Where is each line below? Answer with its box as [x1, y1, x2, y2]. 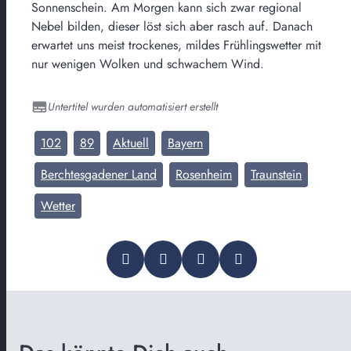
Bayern [168, 133, 203, 152]
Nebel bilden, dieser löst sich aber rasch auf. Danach [31, 16, 313, 35]
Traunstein [251, 165, 302, 183]
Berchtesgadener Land [41, 165, 157, 183]
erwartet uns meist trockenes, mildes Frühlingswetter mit [31, 35, 321, 54]
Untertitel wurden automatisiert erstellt [48, 98, 218, 114]
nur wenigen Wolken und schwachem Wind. [31, 54, 264, 73]
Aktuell [113, 133, 149, 152]
